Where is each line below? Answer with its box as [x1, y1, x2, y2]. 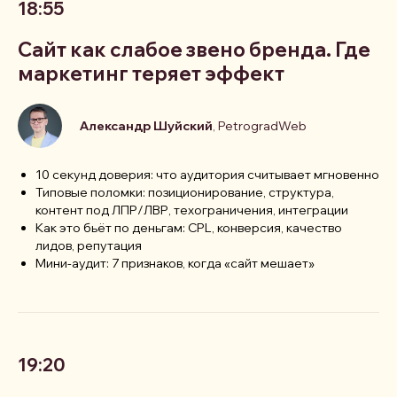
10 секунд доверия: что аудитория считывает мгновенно [35, 167, 379, 183]
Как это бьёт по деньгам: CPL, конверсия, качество [35, 220, 342, 237]
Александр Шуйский [80, 118, 213, 135]
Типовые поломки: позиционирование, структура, [35, 184, 334, 201]
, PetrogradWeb [213, 118, 307, 135]
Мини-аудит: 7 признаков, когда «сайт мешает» [35, 255, 315, 272]
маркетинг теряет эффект [18, 61, 284, 87]
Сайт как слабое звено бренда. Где [18, 37, 370, 63]
